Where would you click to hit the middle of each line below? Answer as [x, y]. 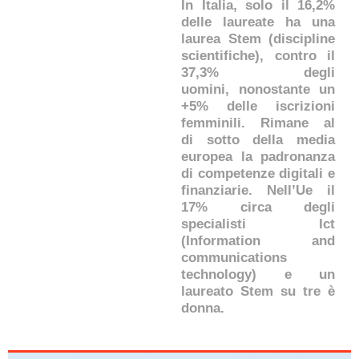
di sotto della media [258, 139]
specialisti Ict [258, 224]
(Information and [258, 240]
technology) [219, 274]
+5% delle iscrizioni [258, 106]
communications [234, 257]
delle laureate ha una [258, 22]
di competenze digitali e [258, 173]
